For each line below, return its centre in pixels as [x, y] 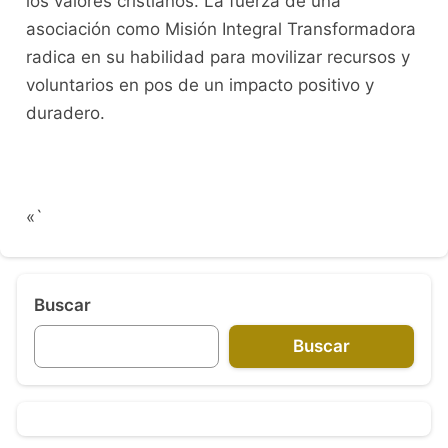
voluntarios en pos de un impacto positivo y [199, 85]
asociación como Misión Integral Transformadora [220, 29]
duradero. [65, 113]
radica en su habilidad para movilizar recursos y [217, 57]
